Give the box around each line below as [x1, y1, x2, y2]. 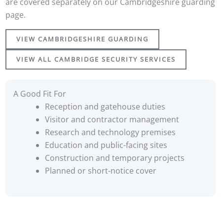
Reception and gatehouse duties [44, 101, 165, 112]
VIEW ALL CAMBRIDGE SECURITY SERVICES [16, 54, 176, 64]
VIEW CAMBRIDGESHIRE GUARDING [16, 34, 148, 43]
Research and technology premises [44, 126, 176, 138]
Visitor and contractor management [44, 113, 179, 125]
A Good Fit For [13, 88, 66, 99]
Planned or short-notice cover [44, 165, 156, 176]
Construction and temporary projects [44, 152, 184, 163]
